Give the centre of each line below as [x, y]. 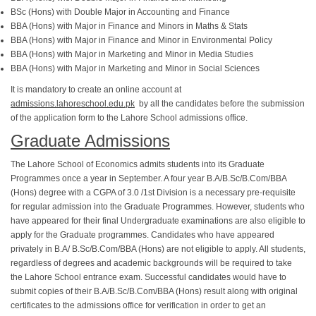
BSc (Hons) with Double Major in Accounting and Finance [120, 12]
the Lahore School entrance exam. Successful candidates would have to [148, 277]
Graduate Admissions [90, 141]
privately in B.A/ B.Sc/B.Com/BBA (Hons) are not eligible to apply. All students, [158, 249]
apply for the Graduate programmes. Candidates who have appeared [142, 235]
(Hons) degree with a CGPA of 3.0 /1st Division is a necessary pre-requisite [153, 193]
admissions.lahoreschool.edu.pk [73, 104]
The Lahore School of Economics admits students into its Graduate [138, 164]
